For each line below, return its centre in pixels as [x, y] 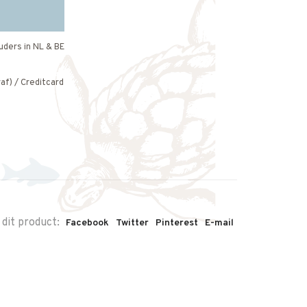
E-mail [219, 223]
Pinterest [177, 223]
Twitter [132, 223]
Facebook [87, 223]
